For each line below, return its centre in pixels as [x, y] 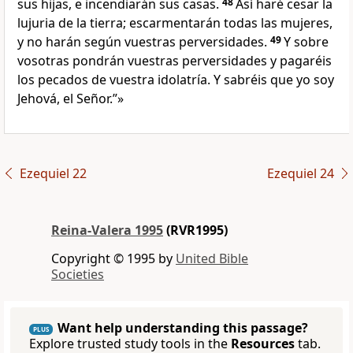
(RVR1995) [195, 230]
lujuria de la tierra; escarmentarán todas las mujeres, [175, 23]
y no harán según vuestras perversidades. [142, 42]
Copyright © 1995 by [113, 259]
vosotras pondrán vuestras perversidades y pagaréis [175, 61]
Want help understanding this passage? [183, 328]
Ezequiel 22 [53, 174]
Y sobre [306, 42]
